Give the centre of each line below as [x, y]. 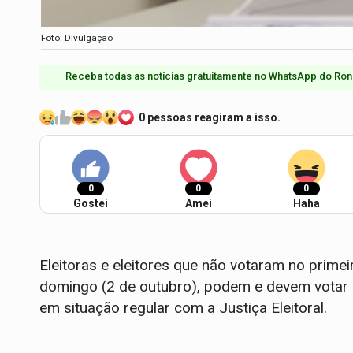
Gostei [91, 204]
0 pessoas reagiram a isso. [210, 118]
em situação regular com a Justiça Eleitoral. [183, 308]
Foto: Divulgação [77, 38]
